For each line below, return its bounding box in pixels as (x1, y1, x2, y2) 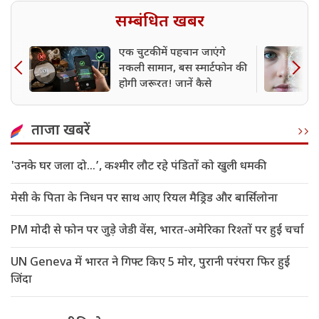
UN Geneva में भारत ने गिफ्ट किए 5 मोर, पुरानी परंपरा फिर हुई (11, 256, 290, 271)
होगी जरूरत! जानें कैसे (119, 78, 211, 92)
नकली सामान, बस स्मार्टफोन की (119, 62, 244, 76)
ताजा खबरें (31, 122, 90, 141)
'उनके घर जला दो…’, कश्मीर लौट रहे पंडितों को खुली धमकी (11, 159, 266, 175)
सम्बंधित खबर (115, 11, 204, 33)
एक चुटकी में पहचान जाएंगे (119, 46, 226, 61)
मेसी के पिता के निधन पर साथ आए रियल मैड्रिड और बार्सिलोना (11, 192, 278, 207)
